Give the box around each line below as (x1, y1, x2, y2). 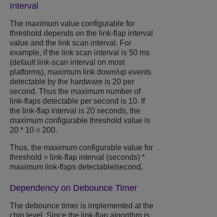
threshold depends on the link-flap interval (10, 29, 153, 38)
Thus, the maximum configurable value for (10, 143, 153, 152)
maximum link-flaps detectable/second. (10, 163, 143, 171)
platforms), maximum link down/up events (10, 68, 151, 77)
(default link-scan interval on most (10, 58, 124, 67)
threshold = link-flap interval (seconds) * (10, 153, 145, 162)
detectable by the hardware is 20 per (10, 77, 134, 86)
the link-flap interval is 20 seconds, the (10, 107, 140, 115)
